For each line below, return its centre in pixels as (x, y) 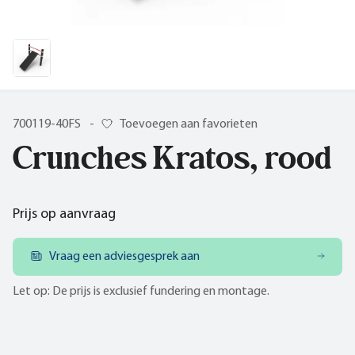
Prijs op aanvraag (64, 214)
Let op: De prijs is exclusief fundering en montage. (141, 291)
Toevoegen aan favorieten (189, 124)
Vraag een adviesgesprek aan (124, 256)
